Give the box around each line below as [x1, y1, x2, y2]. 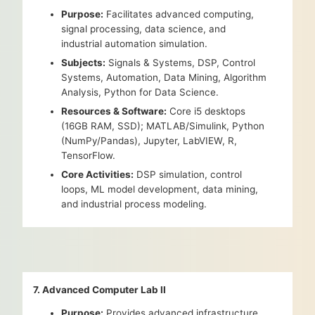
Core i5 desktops [167, 105, 246, 117]
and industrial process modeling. [61, 198, 207, 210]
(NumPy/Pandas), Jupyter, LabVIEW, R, [61, 135, 238, 146]
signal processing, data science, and [61, 23, 226, 34]
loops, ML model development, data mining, [61, 184, 259, 195]
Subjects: [61, 57, 106, 68]
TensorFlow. [61, 150, 116, 161]
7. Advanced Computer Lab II [33, 283, 166, 295]
